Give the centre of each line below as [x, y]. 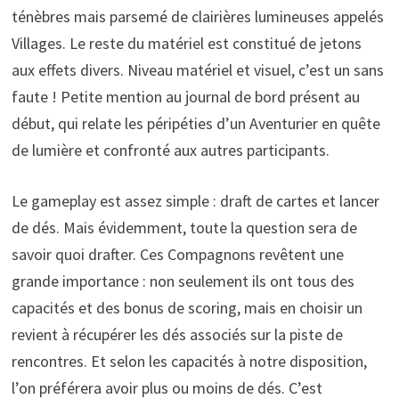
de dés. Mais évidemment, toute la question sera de [184, 227]
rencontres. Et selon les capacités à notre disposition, [189, 361]
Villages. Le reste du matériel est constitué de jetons [186, 43]
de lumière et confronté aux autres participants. [170, 150]
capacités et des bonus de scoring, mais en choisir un [187, 307]
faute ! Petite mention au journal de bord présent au [185, 96]
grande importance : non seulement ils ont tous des [183, 281]
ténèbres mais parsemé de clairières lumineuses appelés [197, 16]
